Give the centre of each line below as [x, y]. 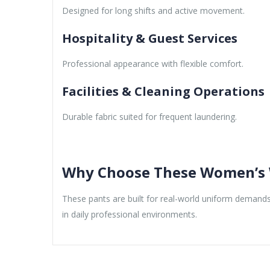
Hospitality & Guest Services [150, 38]
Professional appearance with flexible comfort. [153, 63]
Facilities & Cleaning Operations [163, 91]
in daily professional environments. [130, 214]
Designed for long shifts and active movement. [153, 10]
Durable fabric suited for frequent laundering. [149, 116]
